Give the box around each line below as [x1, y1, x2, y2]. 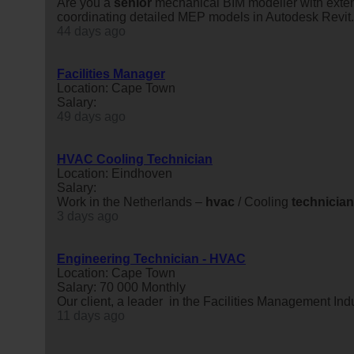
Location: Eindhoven [57, 166, 172, 180]
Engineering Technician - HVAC [57, 251, 246, 265]
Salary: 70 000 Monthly [57, 280, 186, 294]
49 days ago [57, 109, 126, 123]
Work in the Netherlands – [57, 194, 205, 209]
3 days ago [57, 209, 119, 223]
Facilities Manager [57, 66, 165, 81]
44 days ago [57, 24, 126, 38]
